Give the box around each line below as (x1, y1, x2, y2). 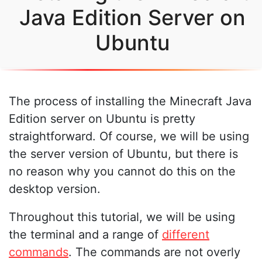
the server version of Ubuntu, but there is (9, 146, 238, 161)
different (162, 227, 209, 242)
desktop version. (9, 181, 101, 196)
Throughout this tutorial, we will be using (9, 209, 235, 224)
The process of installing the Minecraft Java (9, 94, 251, 108)
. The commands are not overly (68, 244, 240, 259)
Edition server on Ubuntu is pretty (9, 111, 195, 126)
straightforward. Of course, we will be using (9, 129, 249, 143)
